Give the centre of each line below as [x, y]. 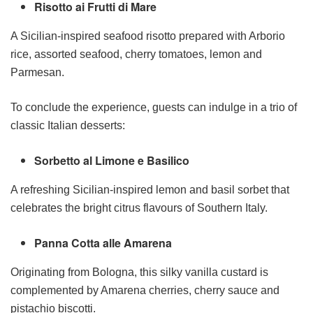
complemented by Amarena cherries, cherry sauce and [145, 291]
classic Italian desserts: [68, 126]
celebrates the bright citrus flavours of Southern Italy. [139, 208]
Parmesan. [37, 73]
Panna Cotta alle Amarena [103, 243]
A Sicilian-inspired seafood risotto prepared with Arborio [148, 36]
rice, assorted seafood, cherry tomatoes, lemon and [136, 54]
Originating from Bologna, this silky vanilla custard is [139, 272]
